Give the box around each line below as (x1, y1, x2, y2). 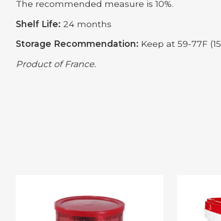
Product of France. (16, 58, 96, 69)
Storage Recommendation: (16, 38, 139, 49)
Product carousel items (16, 175, 118, 185)
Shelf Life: (16, 18, 61, 29)
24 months (61, 18, 111, 29)
